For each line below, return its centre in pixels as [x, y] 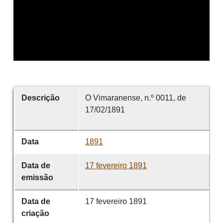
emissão [37, 178]
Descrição [40, 98]
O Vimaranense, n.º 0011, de [135, 98]
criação [35, 214]
